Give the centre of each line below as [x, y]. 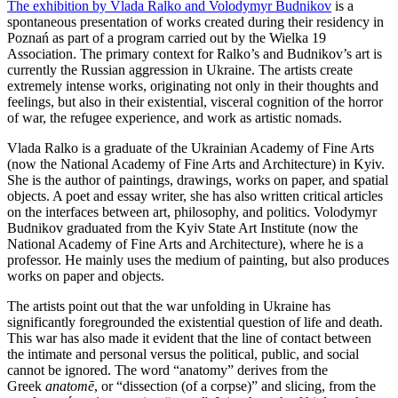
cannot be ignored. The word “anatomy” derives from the [167, 370]
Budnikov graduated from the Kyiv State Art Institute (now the [183, 227]
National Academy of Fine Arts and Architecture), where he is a [185, 243]
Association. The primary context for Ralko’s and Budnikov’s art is [195, 53]
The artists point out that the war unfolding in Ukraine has [169, 306]
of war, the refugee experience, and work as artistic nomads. [175, 117]
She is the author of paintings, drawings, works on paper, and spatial [198, 179]
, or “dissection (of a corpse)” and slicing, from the [235, 386]
